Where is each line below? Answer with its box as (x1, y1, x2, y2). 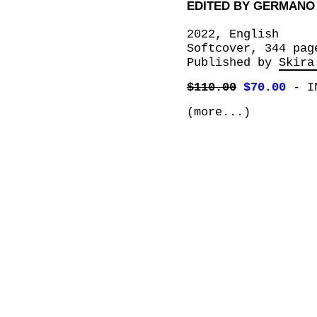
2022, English (186, 27, 279, 41)
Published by (186, 55, 279, 69)
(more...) (186, 105, 250, 120)
